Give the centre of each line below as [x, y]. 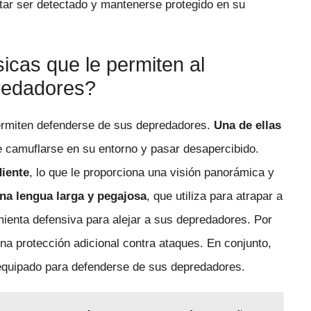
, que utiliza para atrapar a [215, 196]
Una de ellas [248, 126]
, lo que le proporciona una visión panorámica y [152, 173]
